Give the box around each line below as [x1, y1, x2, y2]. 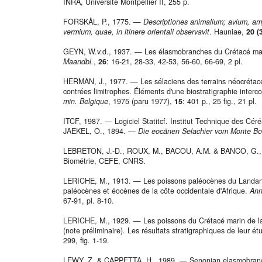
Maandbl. [63, 56, 94, 67]
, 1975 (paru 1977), [108, 96, 174, 107]
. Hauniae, [209, 26, 246, 37]
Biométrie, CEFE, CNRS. [63, 156, 146, 167]
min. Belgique [63, 96, 108, 107]
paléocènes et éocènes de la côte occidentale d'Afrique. [63, 185, 250, 196]
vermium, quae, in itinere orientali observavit [63, 26, 209, 37]
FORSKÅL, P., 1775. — [63, 16, 143, 27]
